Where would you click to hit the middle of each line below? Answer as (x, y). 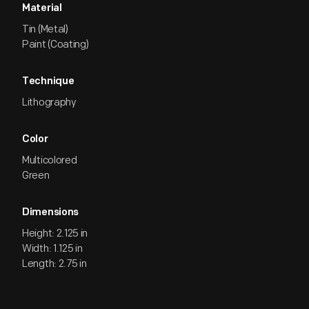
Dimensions (50, 213)
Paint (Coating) (56, 44)
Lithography (49, 102)
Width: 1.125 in (52, 249)
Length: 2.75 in (54, 264)
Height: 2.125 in (55, 233)
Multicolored (50, 160)
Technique (48, 82)
